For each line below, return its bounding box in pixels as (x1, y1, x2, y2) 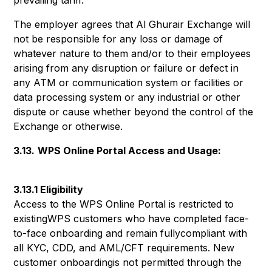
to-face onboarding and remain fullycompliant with (13, 227, 248, 239)
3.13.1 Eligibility (13, 183, 84, 195)
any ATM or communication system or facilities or (13, 76, 244, 89)
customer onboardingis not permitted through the (13, 256, 242, 268)
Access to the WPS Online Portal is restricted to (13, 198, 234, 210)
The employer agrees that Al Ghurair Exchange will (13, 18, 251, 30)
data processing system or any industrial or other (13, 91, 241, 103)
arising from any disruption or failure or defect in (13, 62, 239, 74)
